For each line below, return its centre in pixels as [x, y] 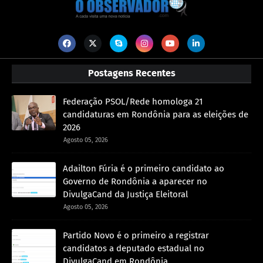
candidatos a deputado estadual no [134, 249]
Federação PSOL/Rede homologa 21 [133, 102]
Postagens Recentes [131, 73]
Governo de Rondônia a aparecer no [135, 182]
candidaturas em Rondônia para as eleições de [156, 115]
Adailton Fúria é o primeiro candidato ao [144, 169]
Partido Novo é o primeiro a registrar [136, 236]
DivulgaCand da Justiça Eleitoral [125, 195]
